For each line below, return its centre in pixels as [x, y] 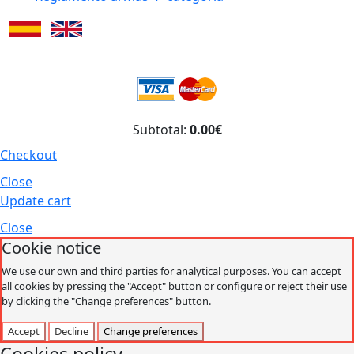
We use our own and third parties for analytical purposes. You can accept [171, 271]
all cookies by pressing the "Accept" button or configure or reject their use [174, 286]
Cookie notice [51, 247]
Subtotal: [161, 129]
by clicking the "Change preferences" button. [106, 301]
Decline [72, 331]
